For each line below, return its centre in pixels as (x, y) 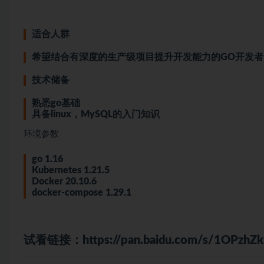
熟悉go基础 (56, 103)
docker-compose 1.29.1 (82, 192)
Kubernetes (57, 170)
